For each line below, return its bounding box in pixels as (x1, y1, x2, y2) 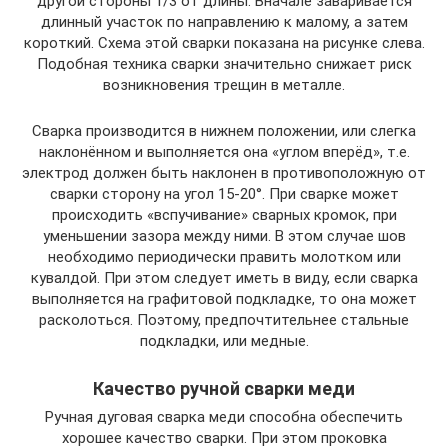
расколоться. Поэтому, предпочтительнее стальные (39, 311, 409, 330)
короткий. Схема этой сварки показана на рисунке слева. (23, 34, 425, 53)
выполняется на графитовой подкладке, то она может (31, 290, 417, 309)
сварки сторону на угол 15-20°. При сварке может (49, 185, 399, 204)
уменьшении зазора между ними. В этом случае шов (42, 227, 406, 246)
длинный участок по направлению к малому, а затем (40, 13, 408, 32)
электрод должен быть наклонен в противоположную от (22, 164, 426, 183)
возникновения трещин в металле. (103, 76, 345, 95)
